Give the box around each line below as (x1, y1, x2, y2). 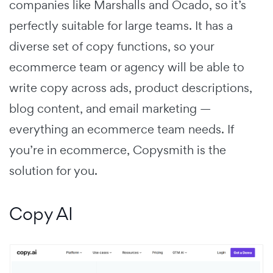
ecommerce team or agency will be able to (9, 58, 244, 75)
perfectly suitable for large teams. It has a (9, 17, 233, 34)
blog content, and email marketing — (9, 100, 211, 116)
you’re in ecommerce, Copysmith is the (9, 141, 226, 158)
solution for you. (9, 162, 97, 179)
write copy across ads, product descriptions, (9, 79, 252, 96)
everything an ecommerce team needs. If (9, 121, 234, 137)
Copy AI (9, 202, 73, 225)
